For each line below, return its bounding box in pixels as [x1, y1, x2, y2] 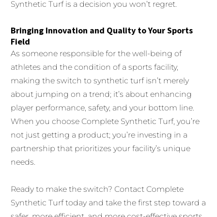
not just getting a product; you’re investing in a [11, 130, 188, 140]
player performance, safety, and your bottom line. [11, 103, 195, 113]
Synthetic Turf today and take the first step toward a [11, 198, 206, 208]
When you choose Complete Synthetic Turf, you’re [11, 117, 200, 126]
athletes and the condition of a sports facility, [11, 62, 179, 72]
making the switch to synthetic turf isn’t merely [11, 76, 189, 86]
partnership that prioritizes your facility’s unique [11, 144, 191, 154]
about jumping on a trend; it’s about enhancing [11, 90, 192, 99]
